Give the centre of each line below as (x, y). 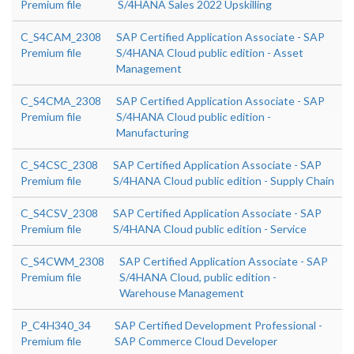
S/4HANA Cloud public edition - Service (210, 229)
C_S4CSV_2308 (59, 213)
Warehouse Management (182, 293)
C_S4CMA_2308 (61, 101)
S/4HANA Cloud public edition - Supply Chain (224, 181)
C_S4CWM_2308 (62, 261)
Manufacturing (153, 132)
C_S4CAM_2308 (61, 37)
